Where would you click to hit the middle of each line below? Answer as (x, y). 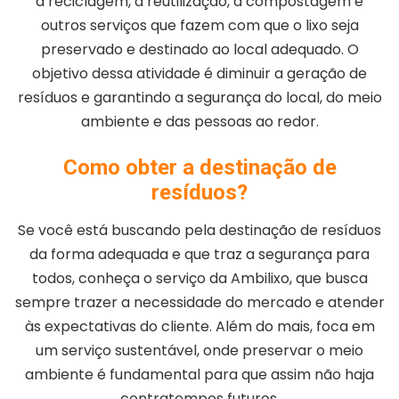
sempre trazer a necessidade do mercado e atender (199, 302)
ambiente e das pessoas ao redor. (199, 122)
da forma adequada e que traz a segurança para (199, 254)
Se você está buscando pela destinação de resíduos (199, 230)
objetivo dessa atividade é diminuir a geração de (199, 73)
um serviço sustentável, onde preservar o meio (199, 350)
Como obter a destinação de (199, 167)
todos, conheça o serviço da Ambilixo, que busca (199, 278)
